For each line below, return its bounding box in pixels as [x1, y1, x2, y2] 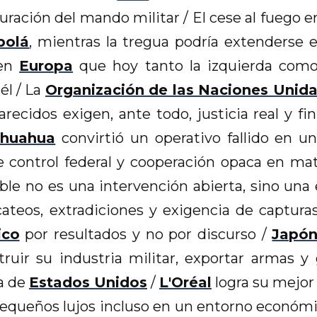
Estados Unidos [28, 274, 147, 292]
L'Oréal [159, 274, 212, 292]
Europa [19, 57, 74, 75]
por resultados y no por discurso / [19, 226, 272, 243]
